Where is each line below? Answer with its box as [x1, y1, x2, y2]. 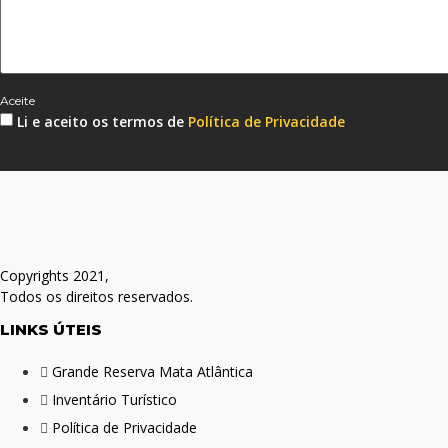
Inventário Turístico [52, 390, 177, 410]
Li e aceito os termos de [17, 111, 188, 131]
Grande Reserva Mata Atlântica [52, 362, 253, 382]
